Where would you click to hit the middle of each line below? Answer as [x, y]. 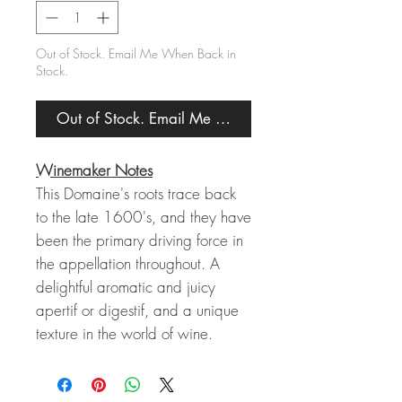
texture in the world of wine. [124, 333]
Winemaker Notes [94, 170]
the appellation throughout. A [128, 263]
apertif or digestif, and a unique [137, 310]
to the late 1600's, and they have [144, 217]
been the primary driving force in [140, 240]
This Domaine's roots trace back [136, 193]
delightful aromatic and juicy [126, 287]
